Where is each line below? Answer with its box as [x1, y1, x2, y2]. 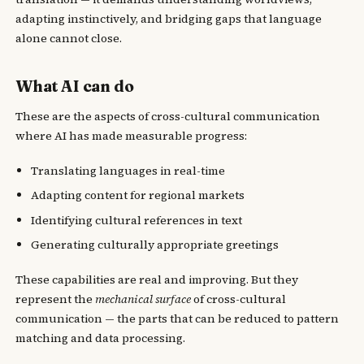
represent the [15, 291, 96, 308]
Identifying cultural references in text [31, 211, 243, 228]
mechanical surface [95, 291, 192, 308]
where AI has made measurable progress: [15, 127, 248, 144]
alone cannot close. [15, 29, 123, 46]
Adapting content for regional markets [31, 187, 245, 204]
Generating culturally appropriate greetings [31, 236, 279, 253]
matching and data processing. [15, 330, 186, 347]
